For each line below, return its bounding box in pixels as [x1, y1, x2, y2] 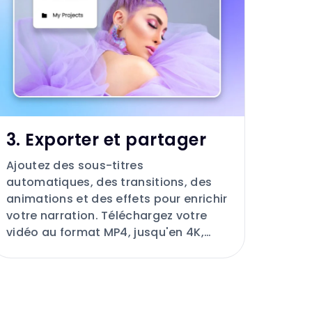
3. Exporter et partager [6, 128, 207, 152]
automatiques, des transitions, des [6, 174, 212, 191]
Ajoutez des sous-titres [6, 157, 143, 174]
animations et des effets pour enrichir [6, 191, 228, 208]
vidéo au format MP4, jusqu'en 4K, [6, 224, 204, 241]
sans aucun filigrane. [6, 241, 128, 258]
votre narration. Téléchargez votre [6, 208, 208, 224]
